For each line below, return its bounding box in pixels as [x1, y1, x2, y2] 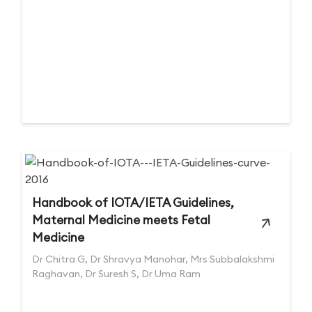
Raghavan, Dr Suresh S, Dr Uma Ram [32, 267, 201, 280]
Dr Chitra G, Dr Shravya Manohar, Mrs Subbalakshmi [32, 253, 274, 265]
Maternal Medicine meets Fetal [32, 212, 210, 228]
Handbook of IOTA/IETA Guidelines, [32, 195, 234, 210]
